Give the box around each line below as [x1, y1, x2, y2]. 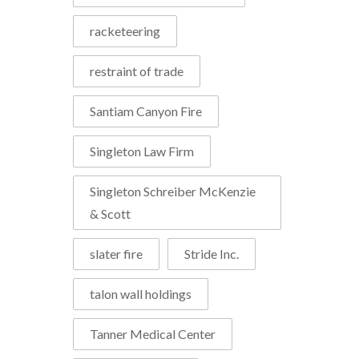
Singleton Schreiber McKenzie [90, 183, 256, 199]
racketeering [90, 22, 160, 38]
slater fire [90, 245, 143, 261]
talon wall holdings [90, 285, 192, 301]
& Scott [90, 205, 131, 221]
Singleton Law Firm [90, 143, 194, 159]
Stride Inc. [184, 245, 239, 261]
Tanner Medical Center [90, 325, 216, 341]
